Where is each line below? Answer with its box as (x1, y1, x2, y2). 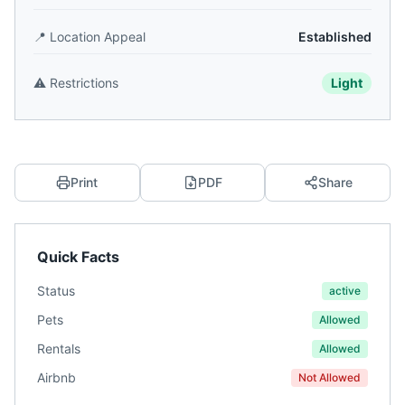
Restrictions (50, 75, 118, 90)
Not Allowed (298, 371, 361, 384)
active (329, 284, 361, 297)
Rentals (37, 341, 80, 356)
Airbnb (37, 370, 76, 385)
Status (37, 283, 75, 298)
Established (298, 29, 372, 44)
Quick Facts (37, 248, 119, 266)
